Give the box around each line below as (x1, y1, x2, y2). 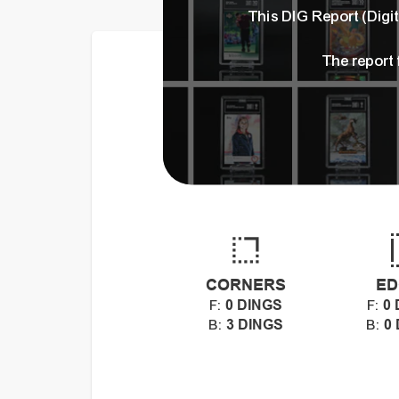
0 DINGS (224, 296, 282, 313)
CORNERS (206, 274, 286, 294)
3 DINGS (225, 315, 283, 333)
